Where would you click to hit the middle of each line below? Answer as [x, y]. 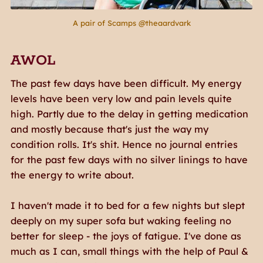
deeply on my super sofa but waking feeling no [121, 221]
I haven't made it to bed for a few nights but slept [127, 206]
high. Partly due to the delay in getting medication [129, 114]
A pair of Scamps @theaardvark [131, 23]
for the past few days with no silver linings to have [129, 160]
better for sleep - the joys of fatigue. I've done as [126, 236]
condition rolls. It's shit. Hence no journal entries [124, 145]
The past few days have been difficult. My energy [126, 84]
